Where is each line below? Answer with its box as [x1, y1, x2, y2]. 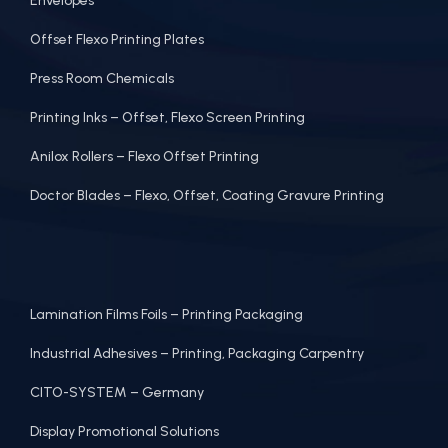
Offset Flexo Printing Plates [30, 30, 204, 48]
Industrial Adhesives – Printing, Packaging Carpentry [30, 344, 364, 362]
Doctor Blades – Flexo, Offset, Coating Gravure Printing [30, 186, 384, 204]
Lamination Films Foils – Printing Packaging [30, 305, 303, 323]
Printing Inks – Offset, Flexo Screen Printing [30, 108, 305, 126]
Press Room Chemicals [30, 69, 174, 87]
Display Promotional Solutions [30, 422, 219, 440]
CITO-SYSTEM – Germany [30, 383, 204, 401]
